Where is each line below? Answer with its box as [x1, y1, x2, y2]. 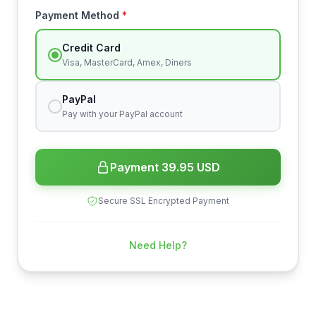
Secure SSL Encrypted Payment [98, 195, 229, 206]
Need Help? [129, 239, 187, 251]
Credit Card [62, 42, 121, 54]
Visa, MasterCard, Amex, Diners [62, 57, 192, 68]
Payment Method [35, 9, 122, 21]
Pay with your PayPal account [62, 109, 183, 119]
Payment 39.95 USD [110, 160, 220, 174]
